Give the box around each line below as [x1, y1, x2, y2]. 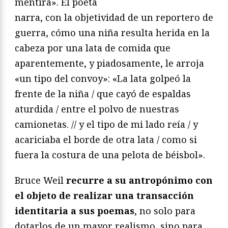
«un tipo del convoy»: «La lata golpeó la [15, 72, 191, 85]
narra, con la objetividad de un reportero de [15, 11, 213, 24]
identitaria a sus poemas [15, 205, 134, 217]
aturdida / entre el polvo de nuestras [15, 103, 179, 116]
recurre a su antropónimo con [66, 174, 213, 187]
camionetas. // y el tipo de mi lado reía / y [15, 118, 198, 131]
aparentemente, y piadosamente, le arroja [15, 57, 204, 70]
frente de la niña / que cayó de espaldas [15, 88, 191, 100]
